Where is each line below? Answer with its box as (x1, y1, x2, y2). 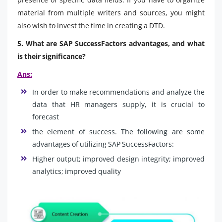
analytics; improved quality (32, 166, 122, 176)
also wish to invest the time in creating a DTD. (17, 20, 165, 30)
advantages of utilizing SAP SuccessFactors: (32, 139, 174, 149)
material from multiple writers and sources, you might (17, 7, 205, 17)
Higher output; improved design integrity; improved (32, 154, 205, 164)
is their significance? (17, 51, 86, 61)
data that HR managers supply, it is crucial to (32, 99, 205, 109)
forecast (32, 111, 59, 121)
